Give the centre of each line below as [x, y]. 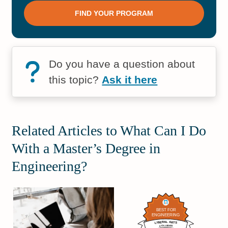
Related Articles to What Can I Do [109, 131]
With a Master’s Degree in [86, 149]
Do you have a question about [122, 64]
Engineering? [50, 166]
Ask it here [130, 80]
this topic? [76, 80]
